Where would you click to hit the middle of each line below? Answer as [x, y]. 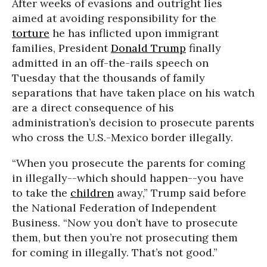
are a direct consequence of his [93, 108]
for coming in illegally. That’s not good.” [115, 252]
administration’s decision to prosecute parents [133, 122]
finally [204, 48]
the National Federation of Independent [114, 208]
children [92, 193]
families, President [61, 48]
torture [31, 33]
